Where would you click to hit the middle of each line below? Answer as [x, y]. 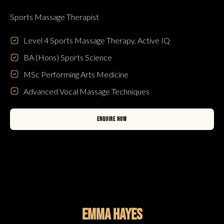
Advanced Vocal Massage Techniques [86, 91]
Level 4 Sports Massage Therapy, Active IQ [96, 40]
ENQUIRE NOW [112, 119]
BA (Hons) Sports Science [67, 57]
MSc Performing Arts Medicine [76, 74]
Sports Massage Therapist [54, 16]
